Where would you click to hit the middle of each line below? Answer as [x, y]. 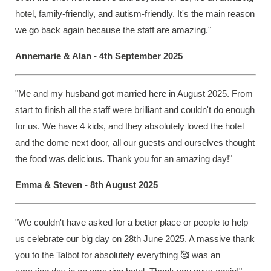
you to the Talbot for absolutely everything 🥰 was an [118, 255]
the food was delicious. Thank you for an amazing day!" [124, 159]
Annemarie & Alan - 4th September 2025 [100, 56]
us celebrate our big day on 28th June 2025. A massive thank [135, 239]
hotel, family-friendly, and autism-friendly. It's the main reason [135, 14]
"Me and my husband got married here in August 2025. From [134, 94]
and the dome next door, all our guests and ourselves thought [135, 143]
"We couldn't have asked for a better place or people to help [132, 223]
